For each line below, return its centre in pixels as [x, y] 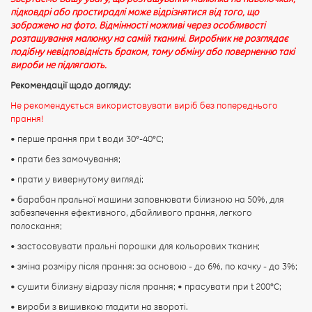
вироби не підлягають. [58, 64]
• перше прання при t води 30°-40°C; [87, 138]
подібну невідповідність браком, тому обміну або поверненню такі [153, 51]
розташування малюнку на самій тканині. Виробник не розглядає [149, 38]
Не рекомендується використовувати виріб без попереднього [144, 105]
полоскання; [36, 225]
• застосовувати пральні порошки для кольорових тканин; [135, 245]
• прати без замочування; [65, 158]
